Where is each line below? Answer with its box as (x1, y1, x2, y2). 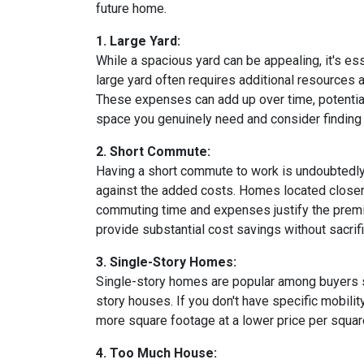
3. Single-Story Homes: (96, 253, 236, 270)
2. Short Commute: (96, 143, 210, 159)
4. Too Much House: (96, 344, 217, 361)
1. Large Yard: (96, 32, 180, 49)
